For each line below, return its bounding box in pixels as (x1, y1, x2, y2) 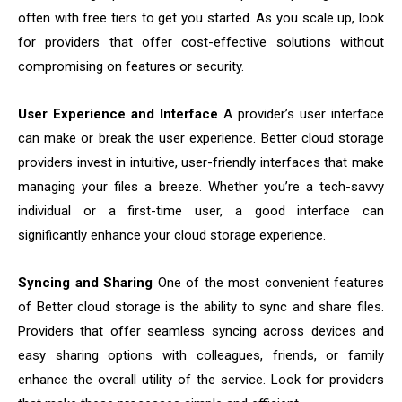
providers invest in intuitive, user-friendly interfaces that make (18, 154, 384, 171)
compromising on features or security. (18, 58, 244, 75)
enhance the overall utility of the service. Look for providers (18, 371, 384, 389)
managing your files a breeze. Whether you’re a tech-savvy (18, 179, 384, 196)
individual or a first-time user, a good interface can (18, 203, 384, 220)
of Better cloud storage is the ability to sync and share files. (18, 299, 384, 316)
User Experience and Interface (18, 106, 218, 123)
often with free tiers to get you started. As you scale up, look (18, 10, 384, 27)
